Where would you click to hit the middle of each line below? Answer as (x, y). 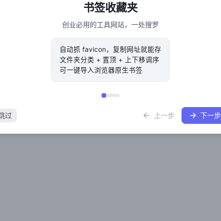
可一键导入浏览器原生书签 (101, 70)
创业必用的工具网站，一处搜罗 (110, 24)
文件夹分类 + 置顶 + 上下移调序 (110, 60)
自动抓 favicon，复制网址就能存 (110, 49)
